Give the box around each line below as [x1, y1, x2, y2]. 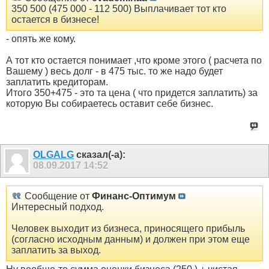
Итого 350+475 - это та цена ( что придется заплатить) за [6, 87, 258, 98]
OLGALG [33, 150, 74, 160]
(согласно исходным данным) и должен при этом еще [11, 234, 250, 245]
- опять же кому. [6, 33, 76, 44]
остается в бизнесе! [11, 14, 99, 25]
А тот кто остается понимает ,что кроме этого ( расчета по [6, 55, 262, 65]
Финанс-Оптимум [92, 191, 176, 202]
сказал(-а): [74, 150, 125, 160]
